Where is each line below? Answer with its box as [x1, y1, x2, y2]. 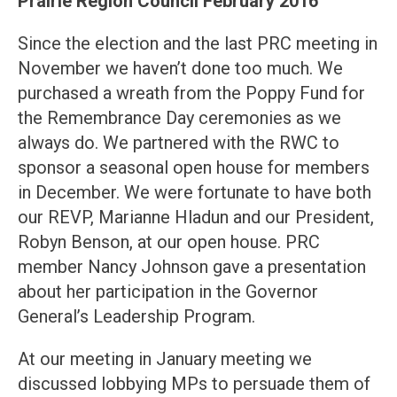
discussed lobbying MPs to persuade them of [18, 373, 370, 395]
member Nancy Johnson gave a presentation [18, 256, 366, 278]
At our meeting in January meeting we [18, 348, 312, 370]
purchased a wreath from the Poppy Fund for [18, 82, 365, 105]
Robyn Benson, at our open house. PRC [18, 231, 320, 253]
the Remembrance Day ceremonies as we [18, 107, 341, 129]
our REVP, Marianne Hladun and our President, [18, 206, 374, 229]
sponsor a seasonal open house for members [18, 157, 370, 179]
